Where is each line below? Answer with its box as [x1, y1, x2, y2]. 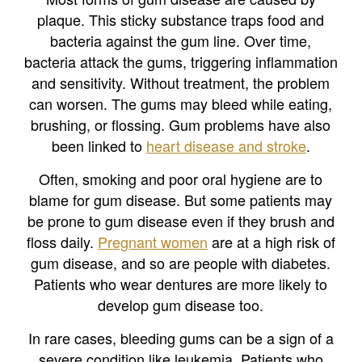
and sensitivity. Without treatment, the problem [32, 72, 330, 94]
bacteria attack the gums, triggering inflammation [23, 51, 338, 73]
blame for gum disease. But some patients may [29, 189, 333, 211]
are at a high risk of [207, 231, 335, 253]
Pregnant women [97, 231, 208, 253]
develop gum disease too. [98, 294, 264, 316]
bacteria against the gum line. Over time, [50, 30, 312, 52]
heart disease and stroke [145, 135, 306, 157]
